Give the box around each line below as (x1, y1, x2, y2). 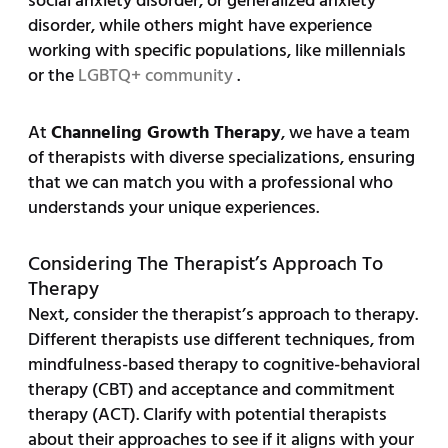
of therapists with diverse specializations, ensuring (27, 143, 415, 173)
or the (27, 61, 78, 91)
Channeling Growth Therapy (50, 118, 281, 148)
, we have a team (280, 118, 410, 148)
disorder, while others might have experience (27, 11, 372, 41)
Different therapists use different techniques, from (27, 325, 415, 355)
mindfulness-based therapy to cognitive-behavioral (27, 350, 420, 380)
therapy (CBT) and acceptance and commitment (27, 375, 395, 405)
